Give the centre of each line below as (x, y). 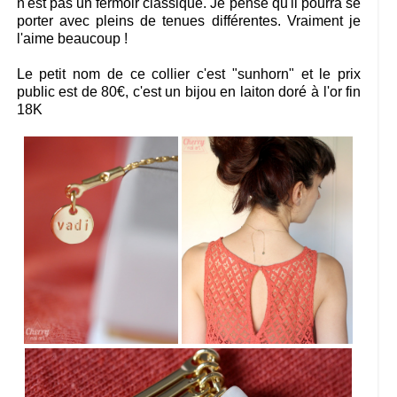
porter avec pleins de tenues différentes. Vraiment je (189, 20)
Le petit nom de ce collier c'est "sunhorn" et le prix (189, 74)
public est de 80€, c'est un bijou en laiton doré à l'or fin (189, 91)
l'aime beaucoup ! (72, 38)
